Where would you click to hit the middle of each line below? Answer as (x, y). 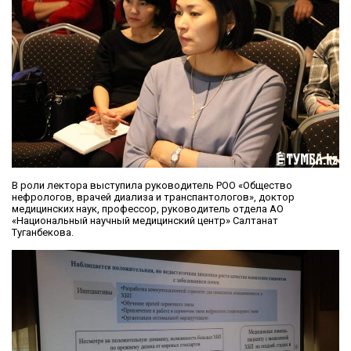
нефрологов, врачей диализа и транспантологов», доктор (153, 197)
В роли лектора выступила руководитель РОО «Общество (152, 185)
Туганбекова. (43, 232)
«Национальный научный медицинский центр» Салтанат (145, 220)
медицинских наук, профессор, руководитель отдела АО (148, 208)
